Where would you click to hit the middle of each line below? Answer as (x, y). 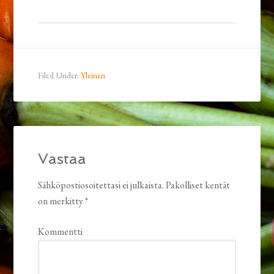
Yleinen (93, 76)
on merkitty (62, 201)
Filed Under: (60, 76)
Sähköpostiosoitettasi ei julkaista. (101, 185)
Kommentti (61, 232)
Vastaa (62, 159)
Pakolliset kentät (197, 185)
